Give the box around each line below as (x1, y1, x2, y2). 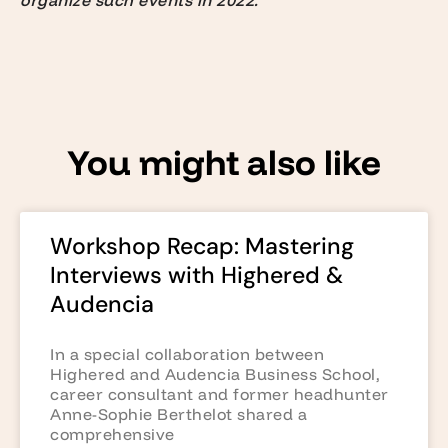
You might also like (67, 140, 381, 185)
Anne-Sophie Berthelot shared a (50, 404, 307, 425)
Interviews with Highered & (50, 260, 343, 291)
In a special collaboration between (50, 344, 324, 365)
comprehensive (50, 424, 175, 445)
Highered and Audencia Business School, (50, 364, 380, 385)
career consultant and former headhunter (50, 384, 389, 405)
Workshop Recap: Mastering (50, 231, 354, 262)
